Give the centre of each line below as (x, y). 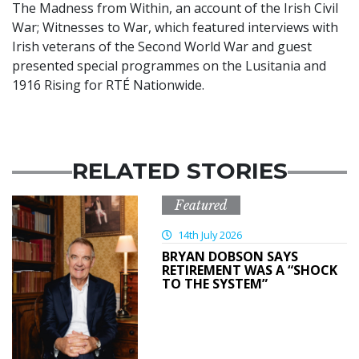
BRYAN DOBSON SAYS (230, 257)
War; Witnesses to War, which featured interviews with (175, 28)
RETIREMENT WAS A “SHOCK (249, 270)
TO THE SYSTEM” (214, 284)
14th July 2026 (208, 235)
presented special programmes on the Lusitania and (169, 66)
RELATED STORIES (179, 171)
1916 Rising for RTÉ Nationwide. (108, 85)
